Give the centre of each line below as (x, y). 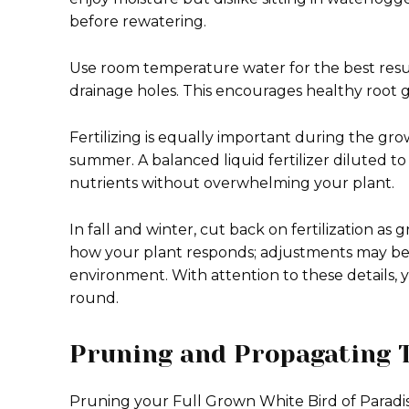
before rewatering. (138, 21)
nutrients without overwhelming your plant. (232, 183)
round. (94, 298)
